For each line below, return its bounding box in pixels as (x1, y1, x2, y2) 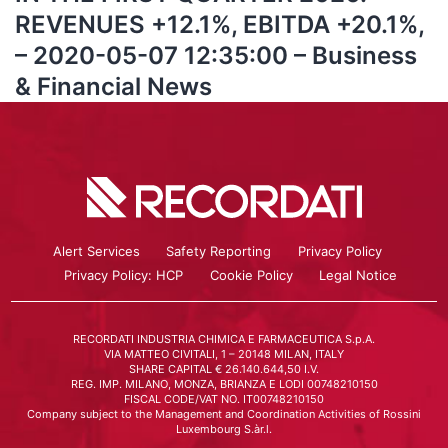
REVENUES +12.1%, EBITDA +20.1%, (15, 10, 424, 39)
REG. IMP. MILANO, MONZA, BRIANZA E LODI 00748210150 (70, 376, 378, 391)
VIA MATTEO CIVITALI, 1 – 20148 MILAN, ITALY (104, 346, 344, 361)
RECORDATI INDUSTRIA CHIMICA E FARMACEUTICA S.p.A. (73, 331, 375, 346)
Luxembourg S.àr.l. (176, 421, 272, 436)
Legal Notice (318, 266, 397, 283)
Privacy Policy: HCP (64, 266, 184, 283)
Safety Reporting (166, 242, 272, 259)
